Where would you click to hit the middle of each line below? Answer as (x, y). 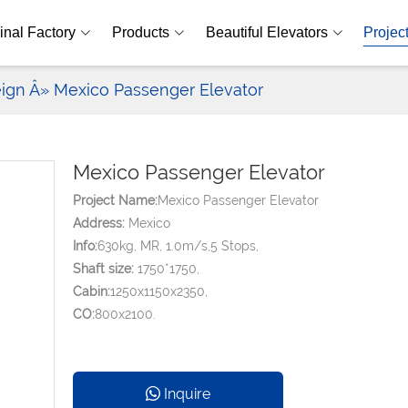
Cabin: (91, 291)
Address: (100, 223)
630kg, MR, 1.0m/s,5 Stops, (178, 246)
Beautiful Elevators (266, 32)
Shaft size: (105, 269)
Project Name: (115, 200)
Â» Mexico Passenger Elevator (146, 90)
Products (140, 32)
